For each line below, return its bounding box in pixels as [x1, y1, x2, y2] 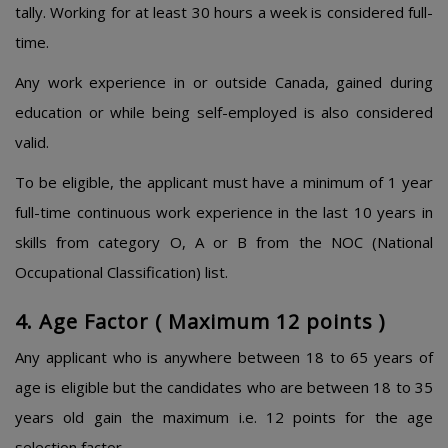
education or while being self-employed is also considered [15, 102, 433, 122]
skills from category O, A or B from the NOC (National [15, 232, 433, 252]
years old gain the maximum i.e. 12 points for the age [15, 407, 433, 427]
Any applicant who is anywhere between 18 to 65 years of [15, 347, 433, 367]
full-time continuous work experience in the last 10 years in [15, 202, 433, 222]
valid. [15, 132, 49, 152]
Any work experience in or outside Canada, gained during [15, 72, 433, 92]
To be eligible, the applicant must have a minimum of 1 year [15, 172, 433, 192]
